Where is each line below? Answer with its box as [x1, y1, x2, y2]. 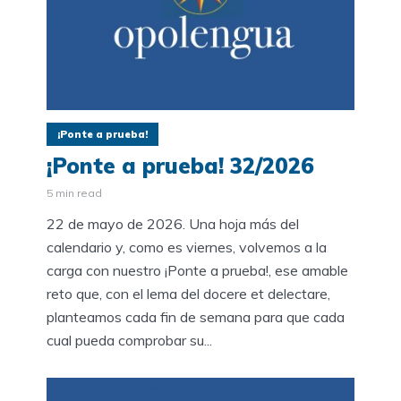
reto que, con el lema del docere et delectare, [47, 284, 330, 303]
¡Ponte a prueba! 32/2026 [47, 151, 314, 179]
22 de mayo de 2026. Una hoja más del [47, 214, 299, 233]
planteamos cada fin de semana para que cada [47, 307, 345, 326]
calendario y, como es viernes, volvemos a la [47, 237, 327, 256]
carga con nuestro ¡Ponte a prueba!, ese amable [47, 260, 348, 279]
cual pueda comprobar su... [47, 330, 212, 349]
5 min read [47, 185, 102, 200]
